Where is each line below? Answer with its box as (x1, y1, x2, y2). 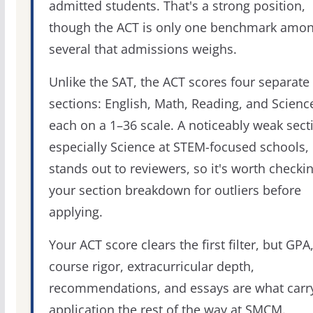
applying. (48, 203, 103, 221)
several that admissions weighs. (48, 41, 237, 58)
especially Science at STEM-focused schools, (48, 138, 309, 156)
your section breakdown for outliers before (48, 182, 301, 199)
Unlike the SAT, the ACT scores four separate (48, 73, 310, 91)
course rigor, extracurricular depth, (48, 258, 254, 275)
